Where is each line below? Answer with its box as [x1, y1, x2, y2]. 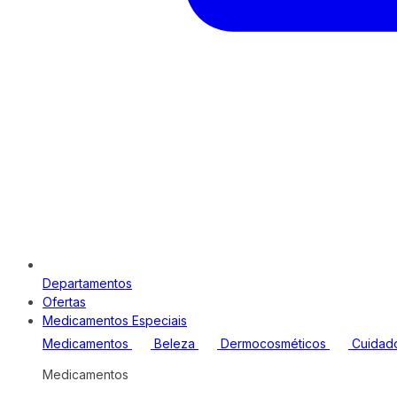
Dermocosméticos [221, 336, 326, 351]
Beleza [154, 336, 195, 351]
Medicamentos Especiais [43, 313, 187, 328]
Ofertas [43, 294, 86, 309]
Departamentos [43, 276, 132, 291]
